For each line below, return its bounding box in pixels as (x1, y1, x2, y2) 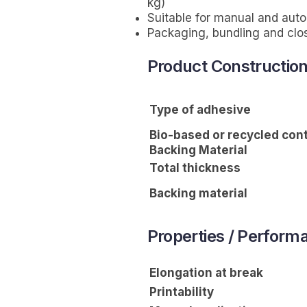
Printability (149, 285, 214, 299)
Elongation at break (149, 266, 263, 280)
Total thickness (149, 161, 241, 175)
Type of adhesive (149, 103, 251, 117)
